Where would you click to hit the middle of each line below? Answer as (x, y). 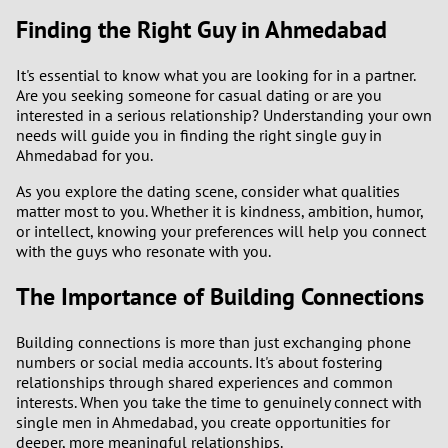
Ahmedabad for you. (84, 155)
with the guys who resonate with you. (143, 251)
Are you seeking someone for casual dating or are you (199, 95)
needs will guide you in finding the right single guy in (199, 135)
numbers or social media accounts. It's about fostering (199, 362)
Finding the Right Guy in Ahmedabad (201, 30)
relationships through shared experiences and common (204, 382)
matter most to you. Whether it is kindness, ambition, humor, (219, 211)
